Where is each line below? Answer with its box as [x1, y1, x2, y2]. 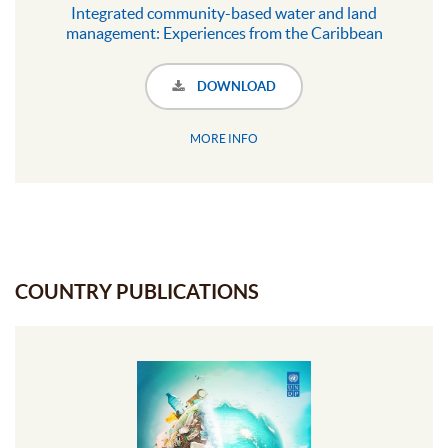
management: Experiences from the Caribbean [65, 23, 383, 42]
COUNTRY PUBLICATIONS [15, 279, 259, 303]
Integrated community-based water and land [71, 3, 377, 22]
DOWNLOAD [194, 78, 276, 94]
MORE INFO [190, 131, 258, 145]
